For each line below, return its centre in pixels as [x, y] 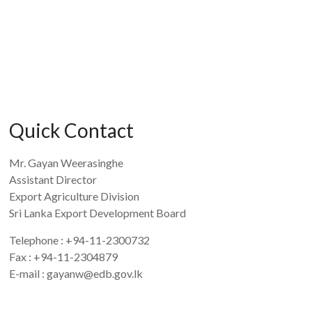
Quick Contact [72, 130]
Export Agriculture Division [75, 196]
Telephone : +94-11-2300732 [80, 240]
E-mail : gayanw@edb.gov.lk [76, 273]
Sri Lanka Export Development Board [98, 213]
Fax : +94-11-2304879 [64, 257]
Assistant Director [53, 179]
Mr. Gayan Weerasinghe [67, 163]
